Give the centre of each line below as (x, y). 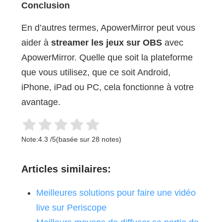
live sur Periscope (71, 207)
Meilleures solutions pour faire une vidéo (116, 193)
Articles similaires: (66, 169)
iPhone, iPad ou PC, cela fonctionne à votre (107, 87)
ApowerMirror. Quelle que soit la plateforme (107, 57)
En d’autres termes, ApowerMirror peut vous (108, 28)
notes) (110, 139)
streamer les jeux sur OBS (106, 42)
